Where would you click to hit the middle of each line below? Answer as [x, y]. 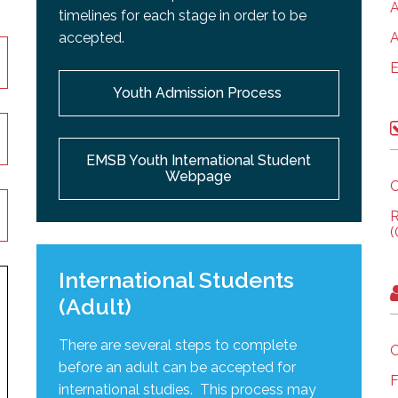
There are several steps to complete [178, 345]
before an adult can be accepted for [178, 367]
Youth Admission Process [199, 92]
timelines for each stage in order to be [183, 15]
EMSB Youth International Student [199, 160]
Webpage [199, 176]
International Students [177, 279]
